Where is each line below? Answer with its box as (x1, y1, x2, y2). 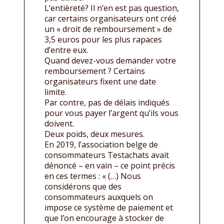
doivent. (44, 117, 74, 129)
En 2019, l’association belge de (44, 138, 158, 150)
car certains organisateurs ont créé (44, 12, 176, 24)
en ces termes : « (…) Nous (44, 170, 141, 181)
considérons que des (44, 180, 121, 192)
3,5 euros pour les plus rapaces (44, 33, 162, 45)
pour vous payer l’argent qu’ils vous (44, 107, 178, 118)
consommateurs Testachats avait (44, 149, 169, 160)
